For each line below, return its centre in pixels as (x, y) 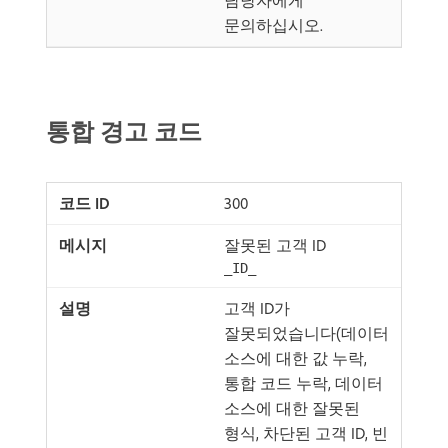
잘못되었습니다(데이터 (306, 333)
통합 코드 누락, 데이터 (303, 383)
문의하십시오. (273, 25)
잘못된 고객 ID (275, 245)
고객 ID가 (257, 308)
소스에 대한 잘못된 (292, 408)
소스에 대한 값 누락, (295, 358)
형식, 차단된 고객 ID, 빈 (306, 433)
